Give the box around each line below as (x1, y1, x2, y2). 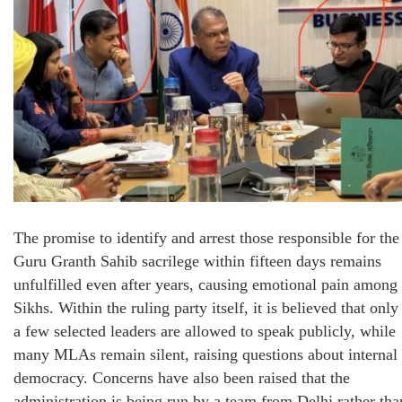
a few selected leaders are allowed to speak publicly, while (13, 322, 396, 341)
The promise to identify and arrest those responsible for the (13, 229, 399, 248)
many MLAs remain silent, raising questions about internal (13, 345, 398, 364)
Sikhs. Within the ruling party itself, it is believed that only (13, 299, 398, 318)
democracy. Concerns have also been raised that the (13, 369, 350, 388)
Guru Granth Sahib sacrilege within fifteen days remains (13, 252, 381, 271)
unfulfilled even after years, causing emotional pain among (13, 275, 398, 294)
